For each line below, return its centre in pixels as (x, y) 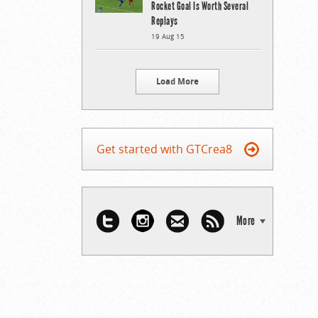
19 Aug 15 (168, 36)
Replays (165, 21)
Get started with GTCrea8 (164, 149)
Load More (177, 81)
